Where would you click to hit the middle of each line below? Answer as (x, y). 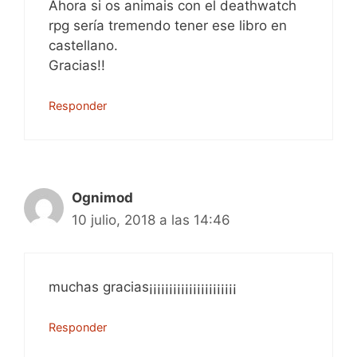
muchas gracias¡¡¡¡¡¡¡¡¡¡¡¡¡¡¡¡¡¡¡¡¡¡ (143, 286)
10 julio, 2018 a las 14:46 (151, 220)
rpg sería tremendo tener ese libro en (168, 25)
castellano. (83, 45)
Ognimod (102, 198)
